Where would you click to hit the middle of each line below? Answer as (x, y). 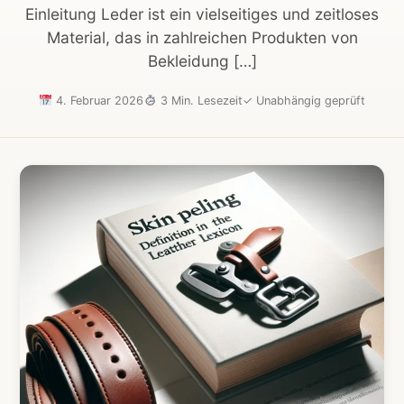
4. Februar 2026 (98, 101)
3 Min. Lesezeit (199, 101)
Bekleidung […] (202, 60)
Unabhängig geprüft (308, 101)
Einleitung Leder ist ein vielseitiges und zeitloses (202, 14)
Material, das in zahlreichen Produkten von (202, 37)
